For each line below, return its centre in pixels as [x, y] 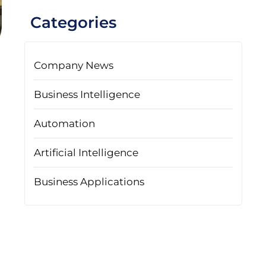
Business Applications [89, 182]
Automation [65, 123]
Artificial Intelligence [86, 153]
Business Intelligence [87, 94]
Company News [74, 65]
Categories [74, 23]
